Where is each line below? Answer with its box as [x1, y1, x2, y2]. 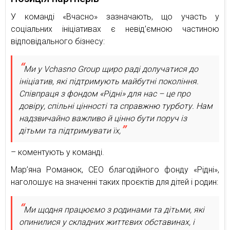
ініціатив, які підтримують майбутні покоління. [19, 76, 199, 86]
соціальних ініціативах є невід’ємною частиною [11, 24, 219, 34]
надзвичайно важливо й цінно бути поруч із [19, 113, 187, 123]
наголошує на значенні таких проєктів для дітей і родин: [11, 177, 218, 187]
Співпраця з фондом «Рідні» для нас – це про [19, 88, 190, 99]
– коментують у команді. [11, 147, 104, 157]
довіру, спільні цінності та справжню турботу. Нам [19, 101, 213, 111]
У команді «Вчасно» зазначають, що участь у [11, 11, 219, 22]
